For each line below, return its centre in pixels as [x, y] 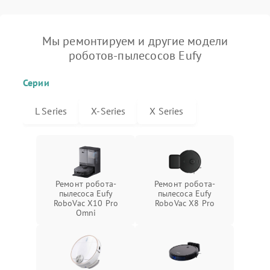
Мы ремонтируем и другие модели [135, 41]
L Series [51, 111]
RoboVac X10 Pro [86, 203]
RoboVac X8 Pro [185, 203]
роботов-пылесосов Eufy [135, 55]
